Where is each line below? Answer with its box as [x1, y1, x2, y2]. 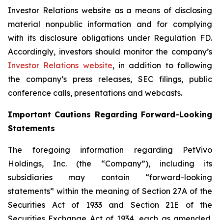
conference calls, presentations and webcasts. [8, 88, 182, 98]
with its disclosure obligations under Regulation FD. [8, 33, 212, 43]
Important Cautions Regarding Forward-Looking [8, 110, 212, 119]
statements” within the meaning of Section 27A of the [8, 186, 212, 196]
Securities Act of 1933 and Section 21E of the [8, 200, 212, 210]
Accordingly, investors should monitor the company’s [8, 47, 212, 56]
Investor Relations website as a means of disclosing [8, 5, 212, 15]
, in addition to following [112, 60, 213, 70]
